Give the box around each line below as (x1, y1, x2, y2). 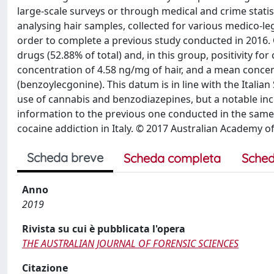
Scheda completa (124, 150, 221, 166)
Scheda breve (27, 150, 103, 165)
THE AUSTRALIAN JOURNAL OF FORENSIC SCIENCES (22, 237, 239, 250)
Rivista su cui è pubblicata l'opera (22, 222, 185, 235)
